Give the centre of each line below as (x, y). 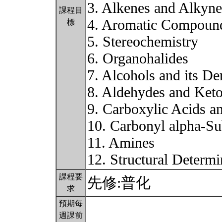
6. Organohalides (138, 58)
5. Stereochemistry (143, 42)
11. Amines (121, 143)
